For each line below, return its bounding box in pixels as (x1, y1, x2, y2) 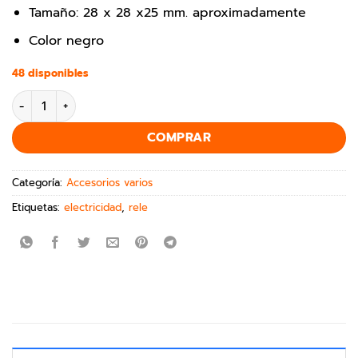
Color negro (28, 30, 104, 50)
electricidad (64, 200, 121, 216)
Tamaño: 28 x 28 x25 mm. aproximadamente (28, 2, 306, 22)
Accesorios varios (66, 175, 153, 191)
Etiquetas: (12, 200, 64, 216)
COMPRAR (146, 128, 212, 148)
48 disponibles (12, 66, 89, 82)
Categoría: (12, 175, 66, 191)
